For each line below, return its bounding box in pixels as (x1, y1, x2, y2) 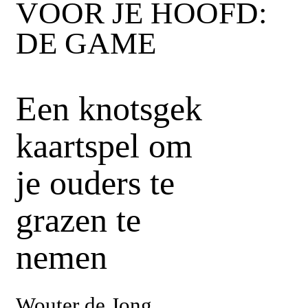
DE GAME (16, 26, 156, 61)
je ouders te (16, 164, 175, 203)
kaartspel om (16, 126, 192, 166)
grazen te (16, 201, 141, 240)
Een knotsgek (16, 89, 202, 129)
